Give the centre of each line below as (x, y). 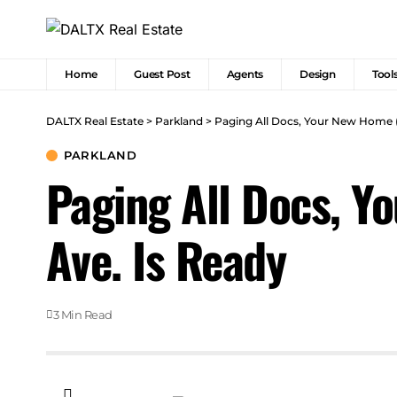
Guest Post (162, 74)
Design (318, 74)
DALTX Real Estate (95, 121)
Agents (245, 74)
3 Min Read (82, 315)
